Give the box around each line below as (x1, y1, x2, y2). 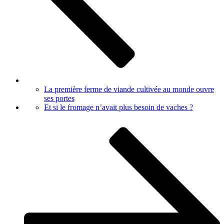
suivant (24, 126, 61, 140)
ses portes (44, 94, 74, 103)
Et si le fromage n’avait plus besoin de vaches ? (44, 103, 193, 112)
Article (24, 113, 60, 126)
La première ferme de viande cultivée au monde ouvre (44, 85, 214, 94)
